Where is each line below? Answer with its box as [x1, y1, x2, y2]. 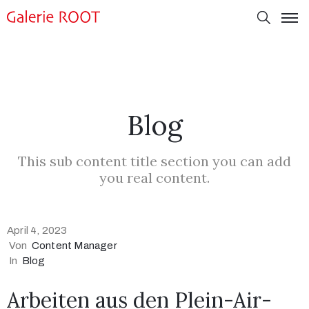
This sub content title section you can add [18, 152, 291, 170]
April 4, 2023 [7, 225, 68, 236]
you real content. [99, 169, 210, 186]
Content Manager [31, 240, 117, 251]
